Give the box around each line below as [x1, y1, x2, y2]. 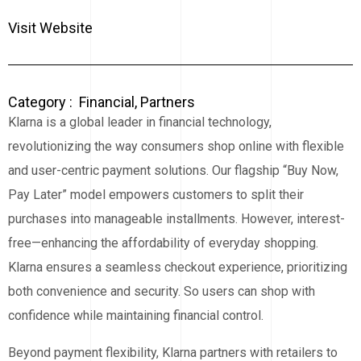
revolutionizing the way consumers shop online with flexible [8, 139, 344, 155]
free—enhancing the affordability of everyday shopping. [8, 235, 318, 251]
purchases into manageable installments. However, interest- [8, 211, 345, 227]
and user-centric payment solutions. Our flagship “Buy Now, [8, 163, 338, 179]
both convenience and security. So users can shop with [8, 284, 315, 300]
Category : [8, 93, 79, 111]
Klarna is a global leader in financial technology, [8, 114, 272, 131]
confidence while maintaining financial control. [8, 308, 263, 324]
